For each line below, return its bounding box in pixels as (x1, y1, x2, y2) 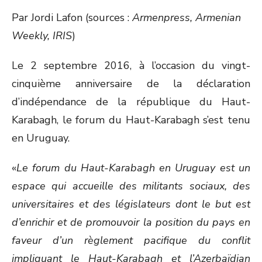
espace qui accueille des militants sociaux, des (12, 179, 250, 193)
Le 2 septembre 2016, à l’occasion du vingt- (12, 58, 250, 73)
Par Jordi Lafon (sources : (12, 11, 132, 25)
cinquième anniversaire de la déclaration (12, 77, 250, 91)
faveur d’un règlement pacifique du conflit (12, 233, 250, 247)
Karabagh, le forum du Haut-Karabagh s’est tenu (12, 113, 250, 127)
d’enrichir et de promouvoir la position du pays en (12, 215, 250, 229)
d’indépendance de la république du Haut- (12, 95, 250, 109)
